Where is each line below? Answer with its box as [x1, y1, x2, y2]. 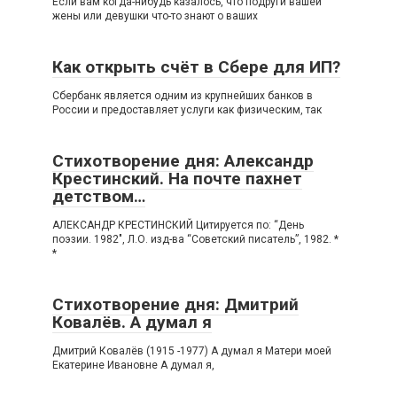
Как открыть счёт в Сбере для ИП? [52, 57, 340, 78]
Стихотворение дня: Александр [52, 151, 314, 172]
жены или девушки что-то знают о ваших [52, 10, 258, 23]
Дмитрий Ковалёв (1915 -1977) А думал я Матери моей [52, 345, 331, 358]
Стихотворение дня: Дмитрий [52, 294, 299, 315]
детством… [52, 186, 145, 207]
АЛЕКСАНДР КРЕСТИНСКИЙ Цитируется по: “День [52, 219, 304, 232]
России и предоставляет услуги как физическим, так [52, 104, 322, 117]
